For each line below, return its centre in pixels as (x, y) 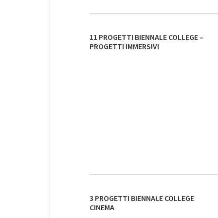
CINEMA (102, 207)
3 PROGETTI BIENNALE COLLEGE (142, 198)
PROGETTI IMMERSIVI (124, 46)
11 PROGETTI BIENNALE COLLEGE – (146, 37)
